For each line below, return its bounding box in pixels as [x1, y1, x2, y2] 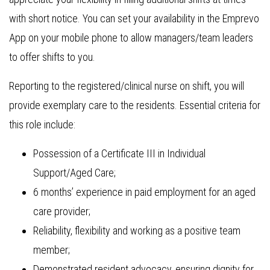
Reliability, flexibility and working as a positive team [33, 224, 240, 237]
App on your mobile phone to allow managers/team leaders [9, 31, 253, 44]
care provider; [33, 205, 90, 218]
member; [33, 243, 70, 256]
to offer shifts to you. [9, 51, 95, 63]
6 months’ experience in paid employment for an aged [33, 186, 256, 198]
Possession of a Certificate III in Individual [33, 147, 206, 160]
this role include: [9, 118, 75, 131]
